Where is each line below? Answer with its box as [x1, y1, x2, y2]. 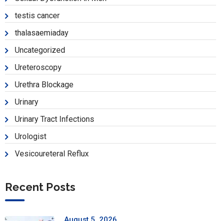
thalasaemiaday [15, 28, 69, 38]
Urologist [15, 132, 46, 142]
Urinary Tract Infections [15, 114, 94, 124]
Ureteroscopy [15, 63, 62, 73]
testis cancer [15, 11, 60, 21]
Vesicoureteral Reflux [15, 149, 89, 159]
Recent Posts [5, 181, 75, 194]
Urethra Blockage [15, 80, 74, 90]
